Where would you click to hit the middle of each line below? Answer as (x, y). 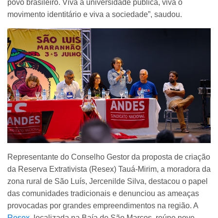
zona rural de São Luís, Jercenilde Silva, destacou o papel (108, 181)
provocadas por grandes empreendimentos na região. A (103, 205)
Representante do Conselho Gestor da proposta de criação (109, 157)
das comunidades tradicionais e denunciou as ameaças (103, 193)
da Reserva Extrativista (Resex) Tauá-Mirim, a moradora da (109, 169)
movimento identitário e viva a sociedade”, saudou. (95, 15)
